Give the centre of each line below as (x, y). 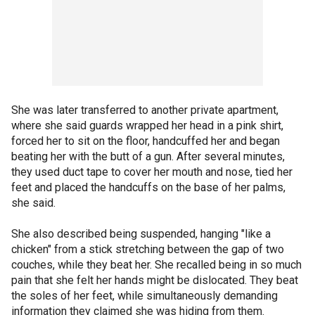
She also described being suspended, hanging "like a (141, 233)
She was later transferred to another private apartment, (145, 110)
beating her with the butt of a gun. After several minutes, (148, 156)
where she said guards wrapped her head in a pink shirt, (147, 125)
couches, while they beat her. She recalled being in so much (156, 264)
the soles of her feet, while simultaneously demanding (144, 295)
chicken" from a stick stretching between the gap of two (148, 249)
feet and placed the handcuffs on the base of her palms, (148, 187)
